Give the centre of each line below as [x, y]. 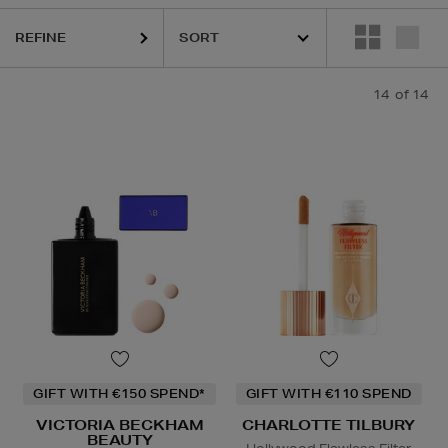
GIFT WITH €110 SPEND [328, 394]
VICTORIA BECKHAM [119, 425]
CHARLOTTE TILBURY [328, 425]
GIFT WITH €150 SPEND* [119, 394]
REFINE [40, 37]
